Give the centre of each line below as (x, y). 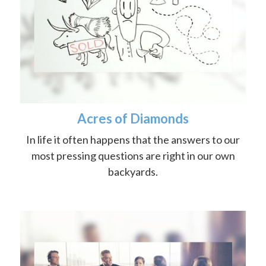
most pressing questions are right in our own (133, 156)
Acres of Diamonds (133, 119)
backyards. (133, 172)
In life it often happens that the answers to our (133, 140)
